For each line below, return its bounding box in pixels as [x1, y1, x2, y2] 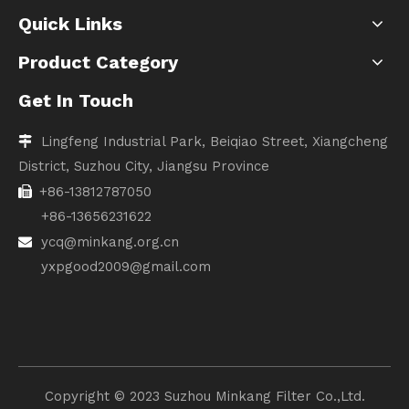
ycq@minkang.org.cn [41, 233, 179, 250]
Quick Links [18, 12, 122, 35]
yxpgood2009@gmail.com [41, 257, 211, 275]
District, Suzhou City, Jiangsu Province [18, 157, 269, 174]
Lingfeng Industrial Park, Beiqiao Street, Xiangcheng [32, 132, 388, 150]
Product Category [18, 50, 178, 73]
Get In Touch [18, 89, 133, 111]
